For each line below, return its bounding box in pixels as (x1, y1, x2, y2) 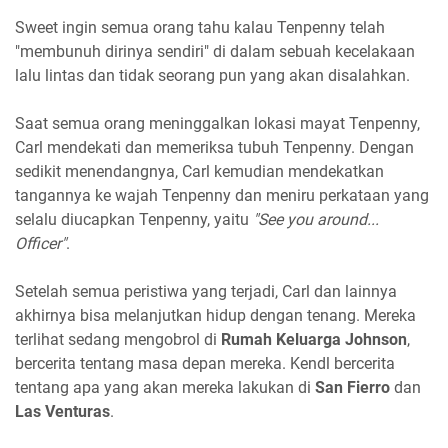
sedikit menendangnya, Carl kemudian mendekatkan (15, 161, 384, 181)
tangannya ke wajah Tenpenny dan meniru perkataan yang (15, 185, 429, 205)
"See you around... (253, 209, 379, 229)
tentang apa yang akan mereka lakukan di (15, 377, 315, 397)
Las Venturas (15, 401, 110, 421)
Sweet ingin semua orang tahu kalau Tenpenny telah (15, 17, 385, 37)
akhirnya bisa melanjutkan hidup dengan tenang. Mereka (15, 305, 416, 325)
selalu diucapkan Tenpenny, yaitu (15, 209, 253, 229)
